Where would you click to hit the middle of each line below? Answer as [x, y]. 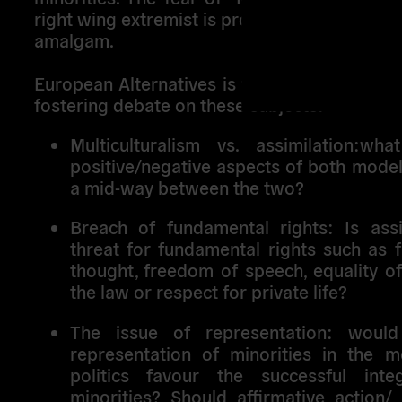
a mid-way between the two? [187, 187]
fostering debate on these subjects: [179, 104]
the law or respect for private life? [208, 291]
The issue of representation [198, 331]
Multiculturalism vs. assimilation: [215, 144]
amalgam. [74, 39]
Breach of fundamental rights [199, 227]
